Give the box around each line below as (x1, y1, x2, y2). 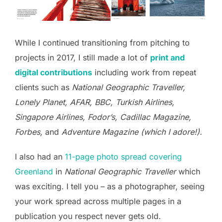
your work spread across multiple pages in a (15, 196, 181, 206)
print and (150, 52, 185, 62)
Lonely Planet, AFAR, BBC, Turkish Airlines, (15, 97, 174, 107)
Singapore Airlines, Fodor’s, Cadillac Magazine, (15, 111, 191, 122)
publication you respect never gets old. (15, 211, 161, 221)
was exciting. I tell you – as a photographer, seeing (15, 181, 205, 191)
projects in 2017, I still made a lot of (15, 52, 150, 62)
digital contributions (15, 67, 92, 77)
